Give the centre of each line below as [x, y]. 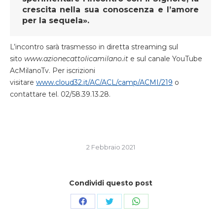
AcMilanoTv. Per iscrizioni [53, 71]
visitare [23, 82]
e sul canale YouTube [166, 59]
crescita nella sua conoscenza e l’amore [110, 10]
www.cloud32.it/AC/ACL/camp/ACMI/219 [104, 82]
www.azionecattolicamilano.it [77, 59]
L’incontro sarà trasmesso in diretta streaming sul [94, 47]
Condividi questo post [110, 183]
